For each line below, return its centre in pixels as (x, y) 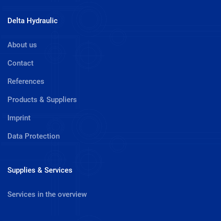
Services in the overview (47, 194)
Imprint (19, 118)
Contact (20, 63)
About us (22, 45)
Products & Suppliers (42, 99)
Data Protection (34, 136)
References (26, 81)
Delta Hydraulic (33, 20)
